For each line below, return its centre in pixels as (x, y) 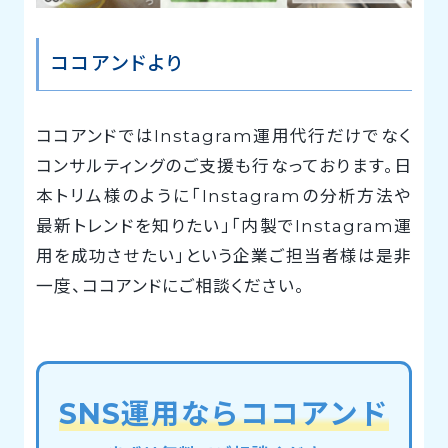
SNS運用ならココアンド (224, 413)
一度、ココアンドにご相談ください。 (170, 286)
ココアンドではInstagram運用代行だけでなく (224, 136)
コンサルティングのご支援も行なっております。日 (224, 166)
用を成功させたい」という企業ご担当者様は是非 (224, 256)
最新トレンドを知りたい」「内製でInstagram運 (224, 226)
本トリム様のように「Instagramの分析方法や (224, 196)
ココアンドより (117, 64)
